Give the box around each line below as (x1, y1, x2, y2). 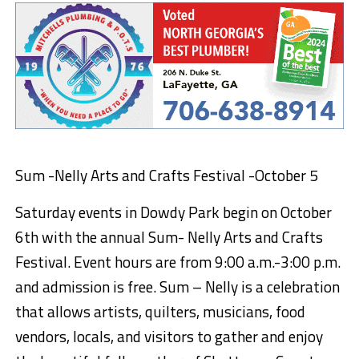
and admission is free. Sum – (14, 275, 205, 299)
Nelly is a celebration (204, 275, 340, 299)
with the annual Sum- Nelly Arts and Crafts (38, 225, 323, 249)
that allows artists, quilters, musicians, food (14, 300, 305, 324)
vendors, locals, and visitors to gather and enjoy (14, 325, 323, 349)
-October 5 (244, 163, 318, 188)
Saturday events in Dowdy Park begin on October (14, 200, 332, 224)
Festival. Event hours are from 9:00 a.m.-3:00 (14, 250, 313, 274)
